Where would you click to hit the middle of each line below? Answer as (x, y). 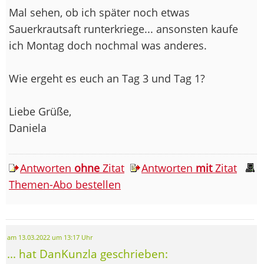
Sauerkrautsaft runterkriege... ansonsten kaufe (123, 29)
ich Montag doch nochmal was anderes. (108, 45)
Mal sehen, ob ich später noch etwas (99, 12)
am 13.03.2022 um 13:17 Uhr (50, 237)
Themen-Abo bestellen (65, 184)
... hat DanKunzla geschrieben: (88, 253)
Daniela (28, 128)
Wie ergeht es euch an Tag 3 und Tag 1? (107, 78)
